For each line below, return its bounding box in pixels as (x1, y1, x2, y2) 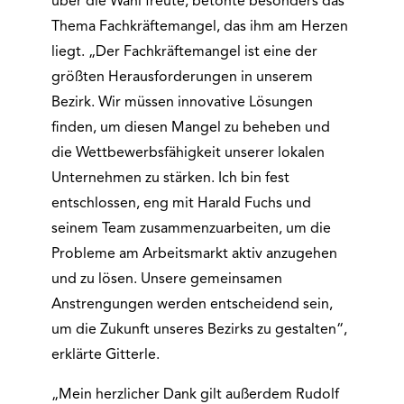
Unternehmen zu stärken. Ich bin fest (50, 171, 289, 186)
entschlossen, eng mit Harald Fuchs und (50, 197, 311, 211)
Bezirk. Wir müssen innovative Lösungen (50, 96, 313, 110)
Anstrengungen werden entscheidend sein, (50, 298, 333, 312)
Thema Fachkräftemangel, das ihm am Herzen (50, 20, 348, 34)
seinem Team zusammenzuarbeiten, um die (50, 222, 331, 236)
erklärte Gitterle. (50, 348, 160, 363)
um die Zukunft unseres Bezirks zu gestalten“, (50, 323, 347, 337)
